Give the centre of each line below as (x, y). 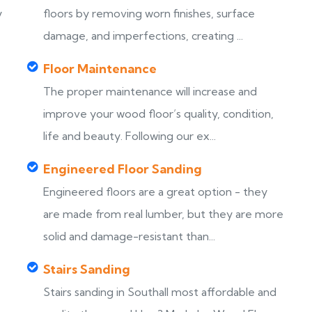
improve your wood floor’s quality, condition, (158, 114)
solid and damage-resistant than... (129, 236)
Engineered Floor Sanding (123, 169)
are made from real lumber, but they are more (163, 214)
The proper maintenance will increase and (150, 91)
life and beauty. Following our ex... (130, 136)
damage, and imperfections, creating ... (143, 36)
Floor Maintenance (100, 69)
